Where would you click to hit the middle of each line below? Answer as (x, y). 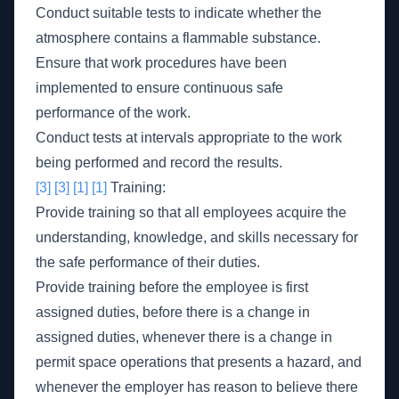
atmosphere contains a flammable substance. (178, 38)
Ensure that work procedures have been (161, 63)
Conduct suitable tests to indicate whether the (179, 13)
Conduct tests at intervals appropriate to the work (189, 138)
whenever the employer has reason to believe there (197, 387)
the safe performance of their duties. (148, 262)
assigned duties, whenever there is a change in (184, 337)
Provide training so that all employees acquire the (191, 212)
